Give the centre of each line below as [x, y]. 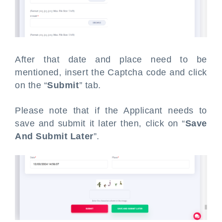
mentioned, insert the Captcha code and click [111, 73]
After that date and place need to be [111, 60]
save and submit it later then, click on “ [100, 124]
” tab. [90, 85]
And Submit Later [54, 137]
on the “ [31, 85]
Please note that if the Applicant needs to [111, 111]
